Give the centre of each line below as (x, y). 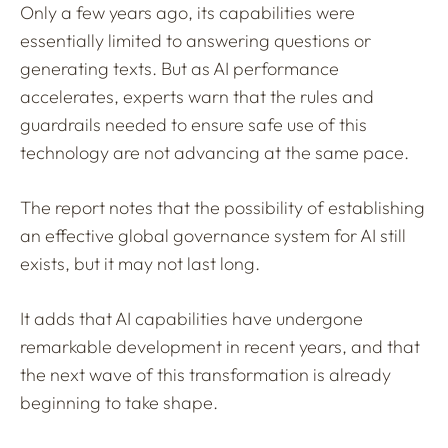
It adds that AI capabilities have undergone (191, 318)
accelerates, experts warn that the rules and (197, 96)
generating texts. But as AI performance (179, 68)
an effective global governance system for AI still (213, 235)
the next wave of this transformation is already (205, 374)
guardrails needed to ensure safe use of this (193, 124)
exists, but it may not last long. (140, 263)
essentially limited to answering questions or (195, 40)
